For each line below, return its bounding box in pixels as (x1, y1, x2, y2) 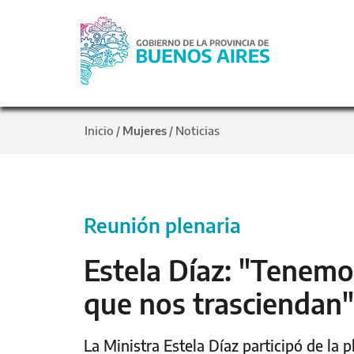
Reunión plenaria (84, 213, 241, 238)
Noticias (175, 122, 220, 137)
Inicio (85, 122, 114, 137)
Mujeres (122, 122, 167, 137)
